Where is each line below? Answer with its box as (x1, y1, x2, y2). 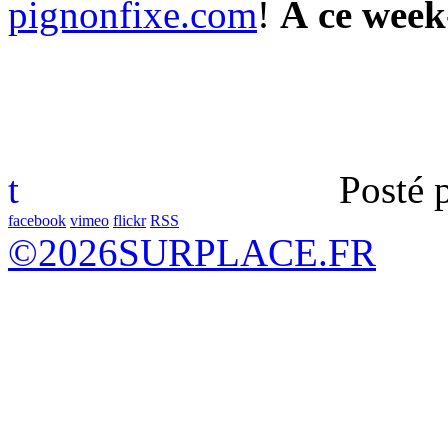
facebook (8, 211, 66, 229)
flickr (113, 211, 146, 229)
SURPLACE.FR (118, 230, 376, 274)
